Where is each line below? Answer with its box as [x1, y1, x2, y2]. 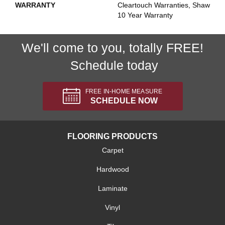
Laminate [97, 184, 128, 192]
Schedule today [67, 58, 158, 72]
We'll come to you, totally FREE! [22, 41, 203, 55]
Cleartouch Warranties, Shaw [118, 1, 210, 9]
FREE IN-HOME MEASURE [85, 88, 163, 94]
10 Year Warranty [118, 11, 173, 19]
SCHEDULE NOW [90, 96, 158, 105]
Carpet [101, 146, 124, 154]
